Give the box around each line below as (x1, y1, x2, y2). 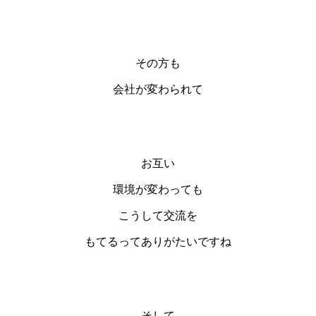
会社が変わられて (113, 83, 203, 95)
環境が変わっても (113, 183, 203, 195)
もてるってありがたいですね (85, 235, 231, 248)
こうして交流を (119, 209, 197, 221)
